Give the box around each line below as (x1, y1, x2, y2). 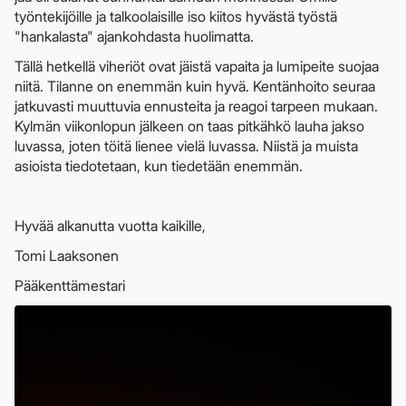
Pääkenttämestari (14, 276, 125, 295)
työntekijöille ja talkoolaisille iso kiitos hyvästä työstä (14, 7, 337, 26)
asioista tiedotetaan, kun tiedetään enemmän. (14, 157, 303, 176)
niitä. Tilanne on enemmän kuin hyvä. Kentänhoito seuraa (14, 77, 375, 96)
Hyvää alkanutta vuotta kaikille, (14, 217, 206, 236)
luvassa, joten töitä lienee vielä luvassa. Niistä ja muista (14, 137, 358, 156)
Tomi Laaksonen (14, 246, 119, 266)
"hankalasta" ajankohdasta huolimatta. (14, 27, 254, 46)
